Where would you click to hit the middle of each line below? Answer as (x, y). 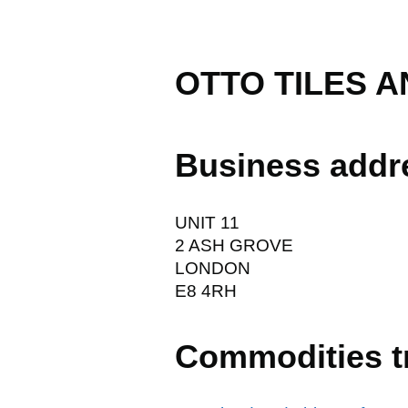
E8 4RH (206, 291)
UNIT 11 (207, 222)
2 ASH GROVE (234, 245)
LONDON (213, 268)
